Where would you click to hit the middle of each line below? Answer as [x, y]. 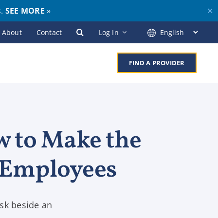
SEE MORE [25, 11]
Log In [109, 32]
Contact [49, 32]
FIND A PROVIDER [157, 63]
